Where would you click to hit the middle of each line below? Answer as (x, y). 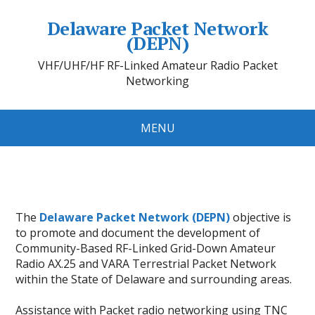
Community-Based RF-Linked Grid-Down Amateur (146, 248)
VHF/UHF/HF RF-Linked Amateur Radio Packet (157, 65)
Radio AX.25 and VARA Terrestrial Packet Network (146, 264)
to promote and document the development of (138, 233)
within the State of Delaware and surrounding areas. (154, 279)
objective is (261, 217)
